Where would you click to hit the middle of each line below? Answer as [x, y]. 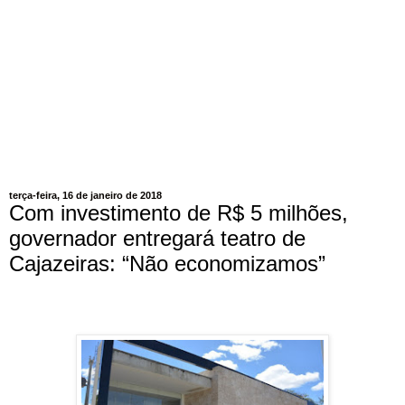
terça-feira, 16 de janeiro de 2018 [85, 196]
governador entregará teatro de [157, 239]
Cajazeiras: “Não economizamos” [167, 264]
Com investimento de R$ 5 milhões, [179, 213]
